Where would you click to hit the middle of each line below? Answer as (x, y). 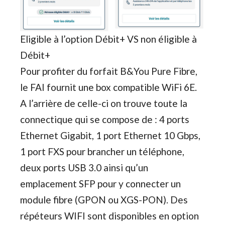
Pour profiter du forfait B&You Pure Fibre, (109, 71)
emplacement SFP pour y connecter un (100, 183)
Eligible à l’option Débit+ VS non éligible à (108, 39)
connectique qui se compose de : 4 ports (105, 119)
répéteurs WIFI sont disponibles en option (109, 215)
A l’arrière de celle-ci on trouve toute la (104, 103)
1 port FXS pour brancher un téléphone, (102, 151)
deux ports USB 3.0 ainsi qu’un (84, 167)
